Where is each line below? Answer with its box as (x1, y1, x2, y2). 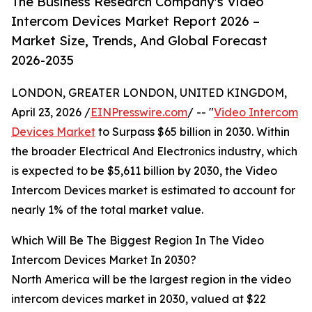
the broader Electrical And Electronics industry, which (11, 144, 297, 159)
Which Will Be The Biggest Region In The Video (11, 233, 264, 248)
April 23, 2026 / (11, 105, 91, 120)
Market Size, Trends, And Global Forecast (11, 33, 267, 49)
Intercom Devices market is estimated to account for (11, 183, 295, 198)
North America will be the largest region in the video (11, 272, 291, 287)
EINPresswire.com (91, 105, 187, 120)
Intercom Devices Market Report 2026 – (11, 13, 260, 29)
